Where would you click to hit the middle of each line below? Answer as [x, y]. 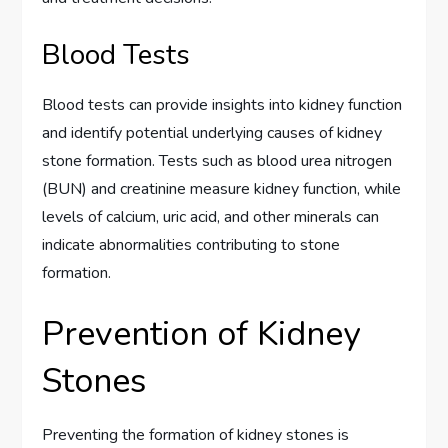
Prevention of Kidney [201, 334]
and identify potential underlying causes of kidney [212, 133]
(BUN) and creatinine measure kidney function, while [222, 189]
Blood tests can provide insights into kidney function [222, 105]
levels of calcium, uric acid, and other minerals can [211, 217]
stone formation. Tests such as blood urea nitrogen [217, 161]
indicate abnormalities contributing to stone [191, 245]
